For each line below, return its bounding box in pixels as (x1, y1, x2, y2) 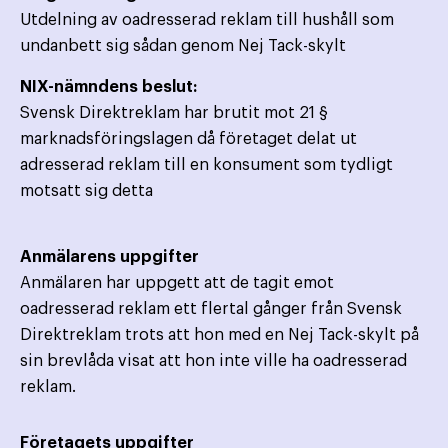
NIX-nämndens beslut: (20, 79, 197, 96)
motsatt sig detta (20, 183, 153, 200)
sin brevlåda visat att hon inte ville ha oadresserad (20, 353, 407, 370)
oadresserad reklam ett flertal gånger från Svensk (20, 301, 402, 318)
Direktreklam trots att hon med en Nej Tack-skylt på (20, 327, 419, 344)
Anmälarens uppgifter (20, 249, 199, 266)
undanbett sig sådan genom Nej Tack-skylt (20, 38, 346, 55)
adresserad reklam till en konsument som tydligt (20, 157, 393, 174)
